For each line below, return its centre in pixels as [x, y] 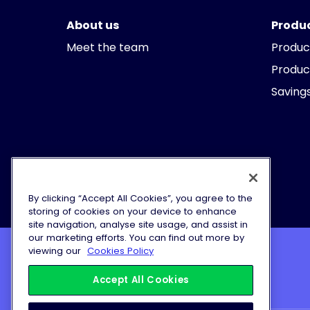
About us [93, 25]
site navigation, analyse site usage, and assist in [138, 225]
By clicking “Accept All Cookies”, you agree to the [140, 199]
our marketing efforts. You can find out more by [136, 238]
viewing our [56, 251]
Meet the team [108, 47]
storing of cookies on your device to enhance [133, 212]
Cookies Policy [120, 251]
